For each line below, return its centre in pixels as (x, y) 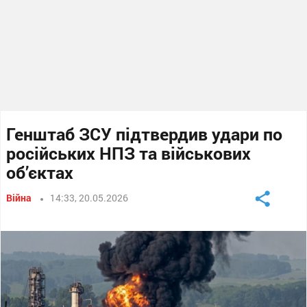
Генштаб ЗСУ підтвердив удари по (145, 134)
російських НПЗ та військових (129, 153)
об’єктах (40, 172)
